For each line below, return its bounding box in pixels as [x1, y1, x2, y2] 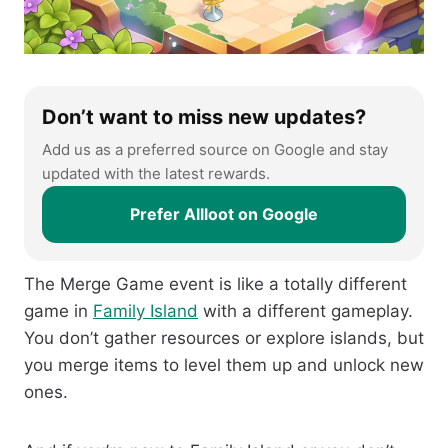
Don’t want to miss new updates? [42, 105, 366, 130]
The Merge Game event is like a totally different [24, 274, 407, 295]
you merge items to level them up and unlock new [24, 355, 424, 376]
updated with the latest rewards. [42, 164, 270, 184]
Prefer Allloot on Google [130, 204, 318, 225]
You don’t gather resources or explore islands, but [24, 328, 424, 349]
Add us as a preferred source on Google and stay [42, 140, 388, 160]
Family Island [93, 301, 198, 322]
